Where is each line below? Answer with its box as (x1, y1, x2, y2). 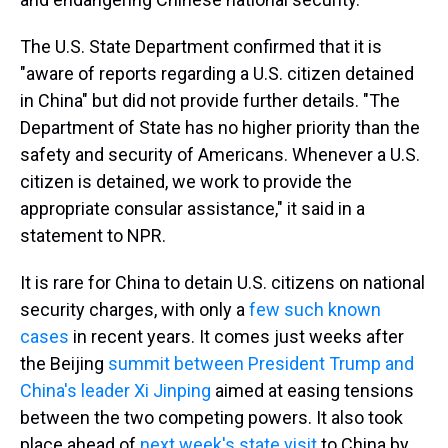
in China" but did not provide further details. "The (20, 90, 400, 111)
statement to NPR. (20, 225, 166, 246)
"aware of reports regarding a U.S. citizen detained (20, 63, 414, 84)
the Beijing (20, 353, 108, 374)
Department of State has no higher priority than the (20, 117, 420, 138)
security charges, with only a (20, 299, 249, 320)
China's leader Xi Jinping (20, 380, 211, 401)
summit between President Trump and (108, 353, 414, 374)
